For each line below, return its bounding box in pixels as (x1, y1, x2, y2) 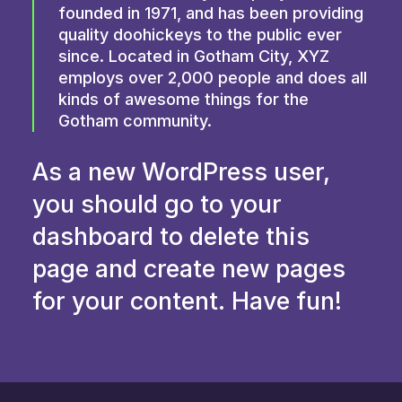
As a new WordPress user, (32, 157, 330, 187)
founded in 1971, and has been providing (58, 4, 363, 22)
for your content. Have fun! (32, 286, 342, 316)
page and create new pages (32, 254, 345, 284)
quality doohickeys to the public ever (58, 25, 342, 44)
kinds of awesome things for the (58, 90, 309, 109)
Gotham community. (58, 111, 212, 130)
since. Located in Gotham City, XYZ (58, 47, 329, 66)
